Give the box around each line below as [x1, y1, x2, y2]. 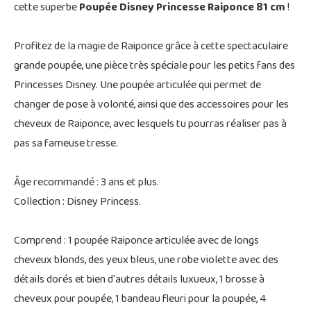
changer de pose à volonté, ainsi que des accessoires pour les [14, 94, 289, 117]
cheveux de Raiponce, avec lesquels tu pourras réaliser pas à [14, 113, 287, 136]
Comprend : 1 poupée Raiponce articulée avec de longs [14, 230, 259, 253]
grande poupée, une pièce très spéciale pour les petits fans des [14, 55, 295, 78]
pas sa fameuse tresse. [14, 133, 118, 155]
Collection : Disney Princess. [14, 191, 141, 214]
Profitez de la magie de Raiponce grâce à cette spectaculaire [14, 35, 288, 58]
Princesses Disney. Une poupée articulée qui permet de [14, 74, 261, 97]
